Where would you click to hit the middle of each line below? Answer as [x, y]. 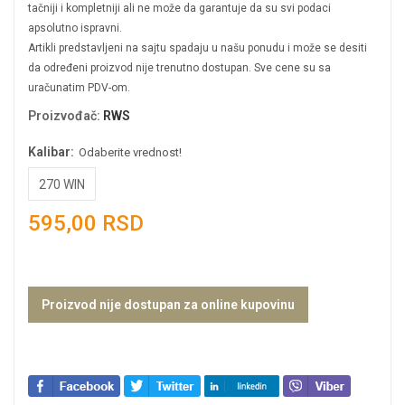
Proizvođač [62, 116]
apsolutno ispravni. [75, 28]
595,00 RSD [86, 224]
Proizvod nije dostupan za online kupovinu [168, 305]
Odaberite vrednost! [130, 153]
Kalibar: [52, 152]
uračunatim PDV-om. [79, 88]
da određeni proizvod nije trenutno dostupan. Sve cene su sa [179, 68]
